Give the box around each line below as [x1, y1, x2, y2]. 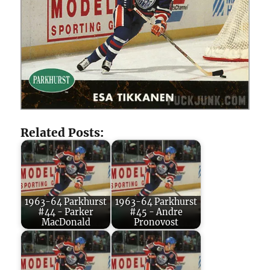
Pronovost [134, 216, 179, 228]
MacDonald [41, 216, 90, 228]
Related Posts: [20, 125, 104, 140]
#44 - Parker [38, 206, 94, 218]
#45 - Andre [130, 206, 183, 218]
